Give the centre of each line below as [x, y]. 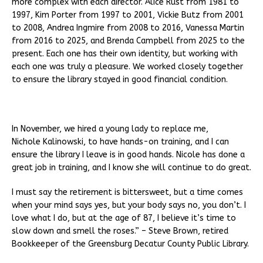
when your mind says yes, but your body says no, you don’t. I [129, 205]
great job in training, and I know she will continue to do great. [131, 168]
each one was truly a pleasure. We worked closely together [127, 67]
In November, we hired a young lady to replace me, [110, 129]
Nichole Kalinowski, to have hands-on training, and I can [120, 142]
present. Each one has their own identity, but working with [125, 54]
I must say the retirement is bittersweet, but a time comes [127, 193]
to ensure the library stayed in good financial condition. [120, 80]
